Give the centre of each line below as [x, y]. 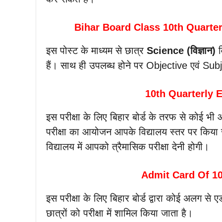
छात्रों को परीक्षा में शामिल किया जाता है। [119, 213]
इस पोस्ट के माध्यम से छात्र [96, 51]
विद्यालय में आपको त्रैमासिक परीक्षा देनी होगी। [128, 147]
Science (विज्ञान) [181, 51]
